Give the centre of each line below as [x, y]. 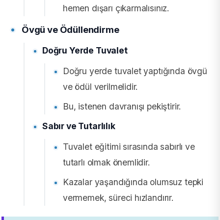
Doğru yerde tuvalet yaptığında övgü [135, 71]
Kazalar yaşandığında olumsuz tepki [133, 182]
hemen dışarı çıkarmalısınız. [116, 8]
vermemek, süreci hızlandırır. [118, 197]
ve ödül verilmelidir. [101, 86]
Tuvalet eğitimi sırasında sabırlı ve [129, 146]
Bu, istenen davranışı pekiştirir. [122, 106]
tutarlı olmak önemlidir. [107, 162]
